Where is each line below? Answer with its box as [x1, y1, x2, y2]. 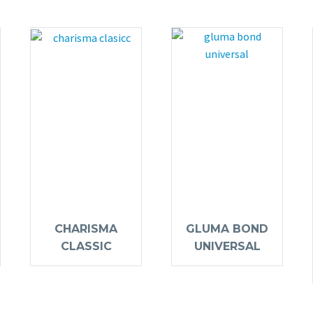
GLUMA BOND [186, 222, 268, 236]
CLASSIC [60, 240, 112, 254]
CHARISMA [54, 222, 117, 236]
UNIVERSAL [194, 240, 261, 254]
